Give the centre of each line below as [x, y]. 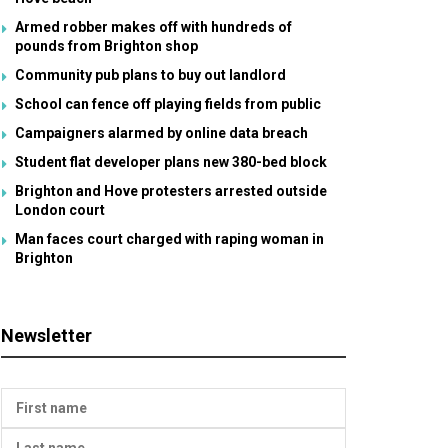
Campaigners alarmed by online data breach [161, 133]
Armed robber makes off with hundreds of [153, 27]
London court [60, 210]
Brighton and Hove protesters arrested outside [171, 191]
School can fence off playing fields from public [168, 104]
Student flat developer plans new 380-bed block [171, 162]
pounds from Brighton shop [106, 46]
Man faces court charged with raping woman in [169, 239]
